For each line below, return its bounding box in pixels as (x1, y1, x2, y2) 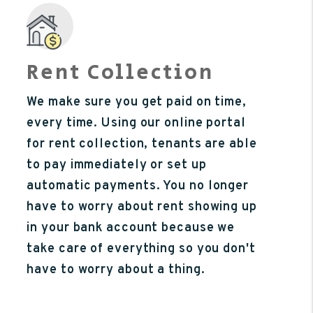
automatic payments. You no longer (27, 177, 249, 194)
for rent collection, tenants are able (27, 136, 257, 152)
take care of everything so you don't (27, 240, 256, 257)
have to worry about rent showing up (27, 198, 257, 215)
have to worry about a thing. (27, 261, 205, 278)
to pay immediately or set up (27, 156, 207, 173)
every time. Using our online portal (27, 115, 246, 131)
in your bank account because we (27, 219, 235, 236)
